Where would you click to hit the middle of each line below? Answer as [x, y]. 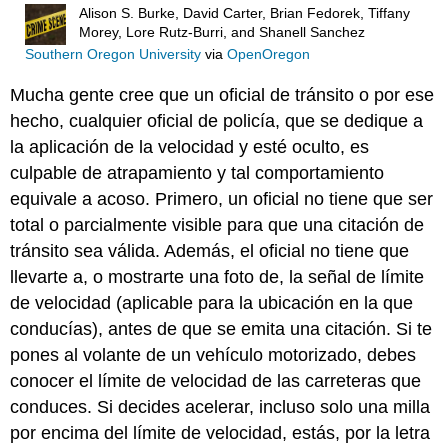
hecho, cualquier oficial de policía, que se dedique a [217, 120]
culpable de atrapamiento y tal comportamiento [197, 172]
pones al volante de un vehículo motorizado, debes [213, 354]
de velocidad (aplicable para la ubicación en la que [212, 302]
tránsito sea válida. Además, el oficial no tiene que [210, 250]
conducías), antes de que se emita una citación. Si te [221, 328]
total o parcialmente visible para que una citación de [217, 224]
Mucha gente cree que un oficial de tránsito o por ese [222, 94]
